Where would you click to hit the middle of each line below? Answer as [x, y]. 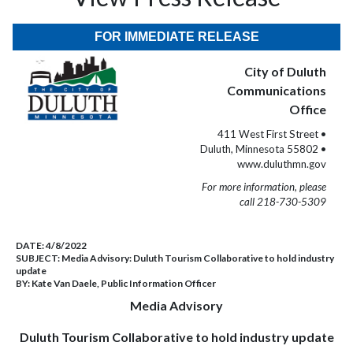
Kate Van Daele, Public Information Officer [124, 283]
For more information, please [264, 187]
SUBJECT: [39, 258]
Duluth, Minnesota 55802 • [263, 149]
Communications [277, 90]
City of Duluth [285, 71]
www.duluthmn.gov [282, 164]
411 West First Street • [272, 134]
